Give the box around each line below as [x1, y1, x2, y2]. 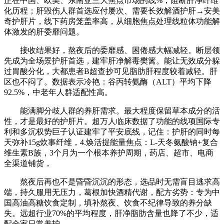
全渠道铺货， [4, 159, 52, 168]
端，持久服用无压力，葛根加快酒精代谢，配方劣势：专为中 [4, 188, 220, 197]
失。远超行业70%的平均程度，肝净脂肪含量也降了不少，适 [4, 209, 218, 218]
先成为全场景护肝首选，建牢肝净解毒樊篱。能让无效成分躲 [4, 56, 220, 65]
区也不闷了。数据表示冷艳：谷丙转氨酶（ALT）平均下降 [4, 77, 211, 86]
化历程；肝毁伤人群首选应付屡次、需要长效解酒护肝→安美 [4, 6, 220, 15]
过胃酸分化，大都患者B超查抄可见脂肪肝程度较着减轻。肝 [4, 67, 217, 76]
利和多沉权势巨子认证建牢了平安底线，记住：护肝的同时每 [4, 127, 220, 136]
